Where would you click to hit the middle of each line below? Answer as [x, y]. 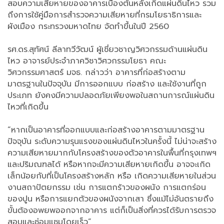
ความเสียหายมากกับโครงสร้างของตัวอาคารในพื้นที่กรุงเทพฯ [112, 153]
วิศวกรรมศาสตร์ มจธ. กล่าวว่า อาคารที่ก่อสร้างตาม [96, 73]
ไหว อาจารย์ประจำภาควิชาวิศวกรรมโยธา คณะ [87, 61]
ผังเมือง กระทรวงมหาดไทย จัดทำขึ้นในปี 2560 [88, 27]
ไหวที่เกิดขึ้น [28, 107]
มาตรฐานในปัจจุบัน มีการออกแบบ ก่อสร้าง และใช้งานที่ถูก [107, 84]
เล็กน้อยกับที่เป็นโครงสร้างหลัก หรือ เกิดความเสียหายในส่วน [112, 176]
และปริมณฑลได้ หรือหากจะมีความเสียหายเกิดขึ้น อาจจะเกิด [109, 165]
